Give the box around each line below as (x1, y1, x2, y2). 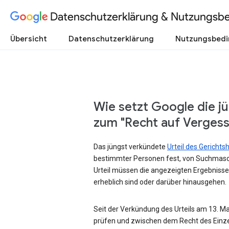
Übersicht (10, 34, 47, 43)
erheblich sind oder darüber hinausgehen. (94, 178, 226, 186)
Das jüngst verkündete (94, 143, 167, 151)
